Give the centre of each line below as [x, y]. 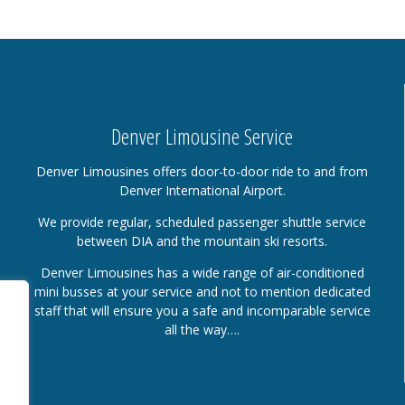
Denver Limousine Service [202, 136]
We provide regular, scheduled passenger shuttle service [202, 221]
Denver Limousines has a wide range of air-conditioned [202, 272]
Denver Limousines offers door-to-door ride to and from [202, 171]
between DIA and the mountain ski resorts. [202, 240]
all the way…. [202, 329]
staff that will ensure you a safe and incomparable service [202, 310]
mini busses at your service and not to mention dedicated [202, 291]
